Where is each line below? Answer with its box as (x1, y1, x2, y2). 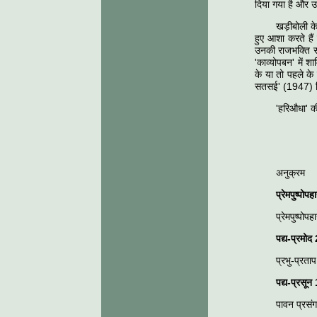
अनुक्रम (276, 167, 305, 178)
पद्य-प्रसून (276, 277, 315, 288)
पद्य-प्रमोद (276, 233, 315, 244)
